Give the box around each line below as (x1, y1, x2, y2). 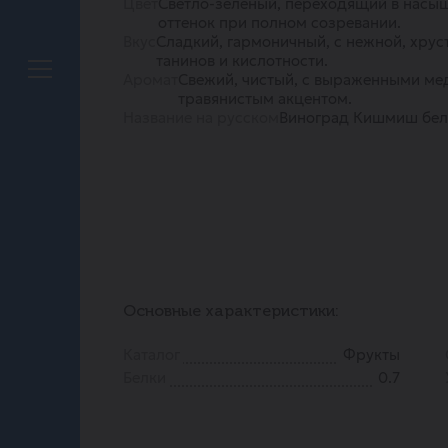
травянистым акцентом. (178, 89, 353, 108)
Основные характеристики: (123, 304, 340, 320)
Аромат (123, 70, 179, 89)
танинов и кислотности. (156, 51, 329, 70)
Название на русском (123, 108, 280, 127)
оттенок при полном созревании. (158, 13, 402, 32)
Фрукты (343, 345, 401, 364)
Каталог (123, 345, 181, 364)
